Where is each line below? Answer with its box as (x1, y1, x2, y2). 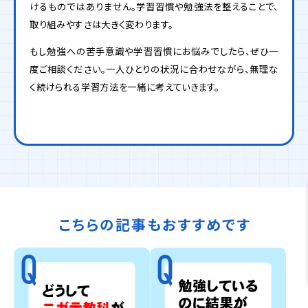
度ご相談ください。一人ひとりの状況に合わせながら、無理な (30, 63, 278, 76)
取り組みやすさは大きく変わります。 (30, 17, 173, 31)
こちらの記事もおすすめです (58, 214, 252, 235)
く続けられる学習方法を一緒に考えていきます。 (30, 80, 219, 93)
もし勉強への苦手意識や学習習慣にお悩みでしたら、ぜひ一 (30, 45, 278, 58)
